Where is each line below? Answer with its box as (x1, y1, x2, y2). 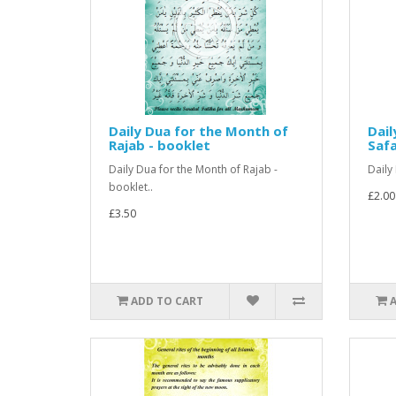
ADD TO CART (131, 293, 204, 308)
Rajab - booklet (109, 136, 210, 154)
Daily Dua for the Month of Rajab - (109, 162, 278, 177)
